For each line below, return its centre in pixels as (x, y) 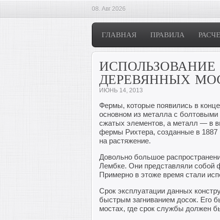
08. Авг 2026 (109, 9)
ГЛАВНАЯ (119, 35)
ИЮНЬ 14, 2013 (121, 90)
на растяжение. (125, 141)
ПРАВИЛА (167, 35)
